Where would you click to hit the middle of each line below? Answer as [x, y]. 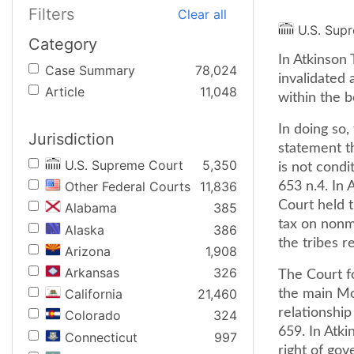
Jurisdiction [72, 139]
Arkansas [92, 272]
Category [63, 44]
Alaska [85, 230]
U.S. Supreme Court [124, 165]
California [94, 294]
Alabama [91, 208]
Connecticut [101, 337]
